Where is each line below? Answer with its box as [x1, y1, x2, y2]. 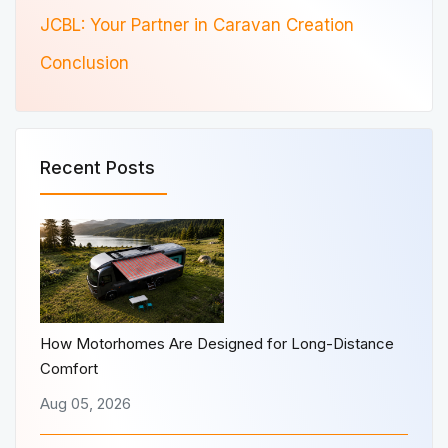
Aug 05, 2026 [40, 393, 131, 413]
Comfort [40, 358, 98, 378]
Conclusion [40, 53, 129, 74]
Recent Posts [40, 157, 155, 179]
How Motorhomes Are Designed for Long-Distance [40, 333, 394, 353]
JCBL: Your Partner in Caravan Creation [40, 15, 359, 36]
